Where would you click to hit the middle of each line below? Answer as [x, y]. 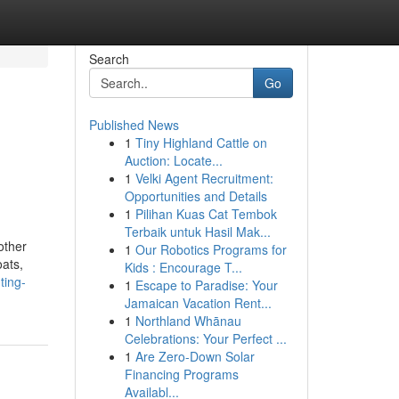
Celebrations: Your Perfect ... [205, 338]
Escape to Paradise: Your [206, 285]
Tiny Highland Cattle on [201, 142]
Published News [134, 125]
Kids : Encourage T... [183, 267]
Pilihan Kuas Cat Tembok [206, 214]
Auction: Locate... [173, 160]
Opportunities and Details [195, 196]
